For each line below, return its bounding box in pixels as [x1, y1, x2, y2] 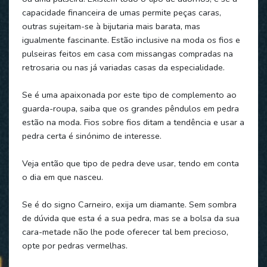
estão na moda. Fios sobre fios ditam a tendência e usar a [21, 116, 244, 128]
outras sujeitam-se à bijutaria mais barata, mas [21, 20, 200, 32]
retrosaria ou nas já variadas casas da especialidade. [21, 61, 225, 73]
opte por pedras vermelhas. [21, 239, 128, 252]
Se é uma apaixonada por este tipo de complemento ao [21, 88, 237, 101]
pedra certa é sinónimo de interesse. [21, 129, 162, 142]
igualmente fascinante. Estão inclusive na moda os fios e [21, 33, 240, 46]
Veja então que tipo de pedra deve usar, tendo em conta [21, 157, 239, 169]
